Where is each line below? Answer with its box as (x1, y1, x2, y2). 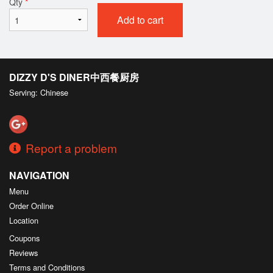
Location (9, 214, 38, 226)
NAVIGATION (9, 168, 69, 182)
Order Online (9, 199, 54, 211)
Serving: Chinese (9, 86, 68, 98)
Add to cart (116, 12, 163, 27)
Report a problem (26, 139, 117, 156)
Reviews (9, 246, 38, 258)
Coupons (9, 232, 40, 244)
